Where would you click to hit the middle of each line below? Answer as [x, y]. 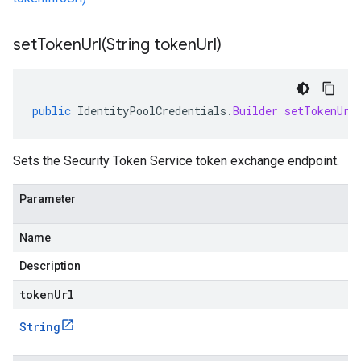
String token [151, 45]
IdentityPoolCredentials [152, 111]
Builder [255, 111]
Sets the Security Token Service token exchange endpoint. [176, 161]
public [52, 111]
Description [50, 266]
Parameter [48, 199]
